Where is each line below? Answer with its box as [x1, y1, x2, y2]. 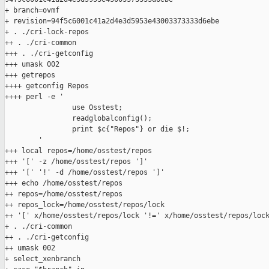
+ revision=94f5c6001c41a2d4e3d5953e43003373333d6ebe [5, 17, 219, 26]
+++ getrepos [5, 71, 55, 80]
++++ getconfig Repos [5, 82, 89, 91]
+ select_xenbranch [5, 255, 80, 264]
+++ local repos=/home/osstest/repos [5, 147, 152, 156]
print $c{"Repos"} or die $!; [5, 125, 190, 134]
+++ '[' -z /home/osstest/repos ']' [5, 157, 148, 166]
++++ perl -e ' [5, 92, 64, 101]
